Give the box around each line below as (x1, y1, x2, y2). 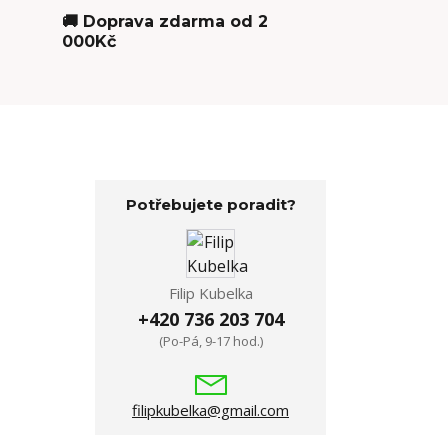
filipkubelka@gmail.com (132, 400, 289, 420)
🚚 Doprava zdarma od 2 (61, 12, 268, 31)
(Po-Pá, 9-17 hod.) (158, 332, 263, 350)
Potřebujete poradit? (125, 195, 296, 214)
